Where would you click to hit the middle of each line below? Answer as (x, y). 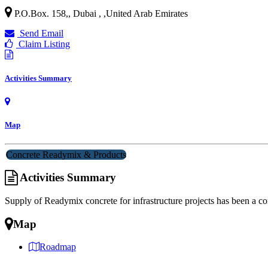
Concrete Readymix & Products (66, 154)
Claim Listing (43, 44)
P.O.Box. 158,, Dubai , (59, 13)
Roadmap (58, 247)
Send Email (40, 33)
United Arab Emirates (147, 13)
